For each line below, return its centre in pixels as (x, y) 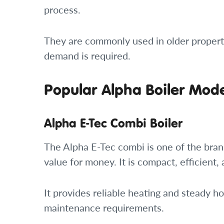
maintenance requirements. (104, 208)
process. (62, 10)
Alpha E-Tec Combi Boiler (113, 123)
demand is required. (87, 56)
